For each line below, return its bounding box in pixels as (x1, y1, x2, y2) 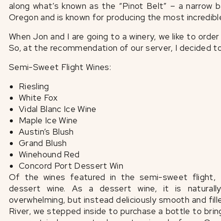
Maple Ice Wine (19, 115, 78, 126)
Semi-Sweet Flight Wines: (9, 62, 113, 73)
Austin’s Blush (19, 126, 74, 137)
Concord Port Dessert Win (19, 160, 124, 171)
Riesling (19, 81, 49, 92)
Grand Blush (19, 138, 70, 148)
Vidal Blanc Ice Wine (19, 104, 97, 114)
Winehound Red (19, 149, 80, 160)
